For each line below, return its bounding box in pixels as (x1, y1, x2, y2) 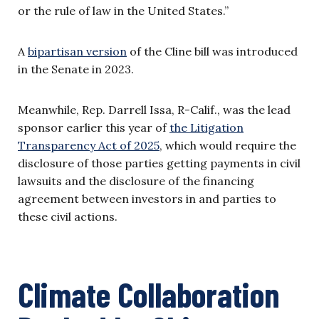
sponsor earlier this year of (18, 120, 169, 135)
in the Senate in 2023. (18, 62, 137, 77)
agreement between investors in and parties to (18, 192, 276, 206)
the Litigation (169, 120, 244, 135)
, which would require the (159, 138, 296, 153)
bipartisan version (28, 44, 127, 59)
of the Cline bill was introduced (127, 44, 298, 59)
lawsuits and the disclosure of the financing (18, 174, 254, 189)
